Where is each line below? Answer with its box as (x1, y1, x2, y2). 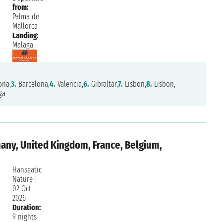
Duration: (12, 203, 42, 213)
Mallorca (12, 21, 38, 31)
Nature (12, 174, 33, 184)
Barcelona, (16, 79, 50, 89)
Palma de (12, 12, 40, 22)
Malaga (12, 40, 34, 50)
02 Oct (12, 184, 32, 194)
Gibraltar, (89, 79, 118, 89)
